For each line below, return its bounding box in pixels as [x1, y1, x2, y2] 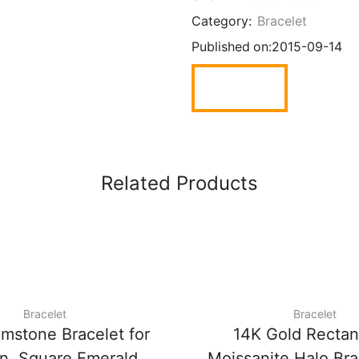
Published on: [192, 39, 272, 55]
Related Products [101, 171, 258, 196]
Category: [192, 14, 255, 30]
